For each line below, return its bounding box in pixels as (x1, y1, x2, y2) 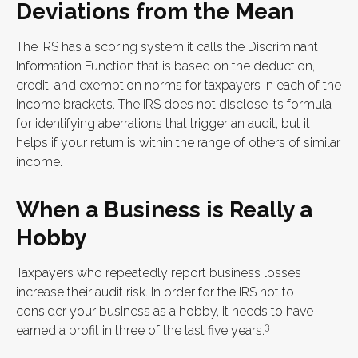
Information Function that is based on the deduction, (16, 58, 315, 74)
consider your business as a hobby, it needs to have (16, 304, 313, 320)
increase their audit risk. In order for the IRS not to (16, 284, 294, 300)
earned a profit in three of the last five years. (16, 323, 265, 339)
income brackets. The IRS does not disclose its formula (16, 97, 332, 113)
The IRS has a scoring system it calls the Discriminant (16, 39, 318, 55)
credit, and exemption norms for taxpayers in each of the (16, 78, 341, 93)
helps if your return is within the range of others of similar (16, 135, 340, 151)
